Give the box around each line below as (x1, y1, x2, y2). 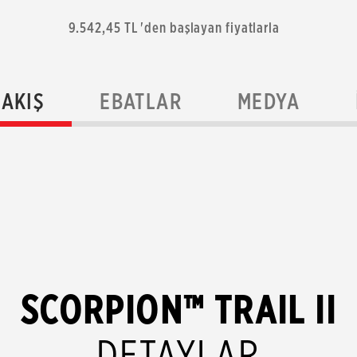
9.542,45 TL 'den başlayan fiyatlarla (68, 19, 280, 36)
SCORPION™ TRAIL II (20, 286, 337, 333)
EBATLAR (100, 88, 182, 115)
